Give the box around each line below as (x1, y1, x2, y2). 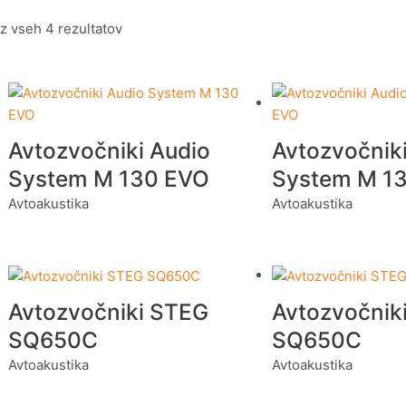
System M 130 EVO (8, 164, 209, 192)
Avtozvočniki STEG (8, 298, 208, 326)
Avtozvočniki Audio (8, 136, 210, 164)
